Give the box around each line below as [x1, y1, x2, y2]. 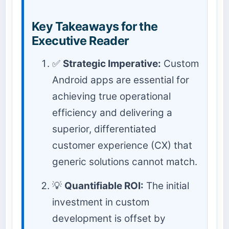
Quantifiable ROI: [64, 180, 144, 192]
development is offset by [52, 213, 166, 225]
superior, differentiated [52, 123, 156, 135]
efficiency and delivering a [52, 107, 172, 119]
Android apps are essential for [52, 74, 189, 86]
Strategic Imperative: [63, 58, 161, 70]
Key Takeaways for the [32, 19, 158, 34]
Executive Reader [32, 33, 129, 49]
